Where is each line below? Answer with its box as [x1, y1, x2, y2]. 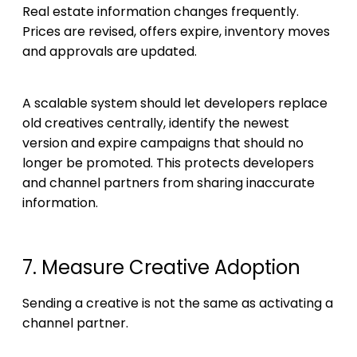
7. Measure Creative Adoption [22, 253, 300, 280]
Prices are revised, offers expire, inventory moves [22, 22, 330, 41]
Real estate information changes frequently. [22, 2, 299, 21]
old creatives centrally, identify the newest [22, 113, 289, 132]
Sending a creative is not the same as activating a [22, 293, 333, 312]
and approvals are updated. [22, 41, 197, 61]
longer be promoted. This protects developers [22, 153, 314, 172]
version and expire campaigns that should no [22, 133, 304, 152]
